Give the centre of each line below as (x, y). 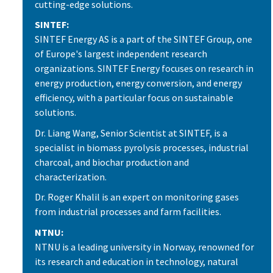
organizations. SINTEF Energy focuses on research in (144, 69)
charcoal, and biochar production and (112, 162)
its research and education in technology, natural (136, 261)
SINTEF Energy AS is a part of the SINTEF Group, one (144, 39)
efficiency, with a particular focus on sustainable (134, 98)
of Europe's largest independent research (121, 54)
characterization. (71, 176)
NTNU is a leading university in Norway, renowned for (144, 246)
